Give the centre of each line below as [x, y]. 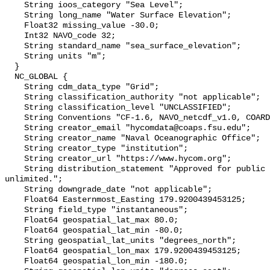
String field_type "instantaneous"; [14, 210]
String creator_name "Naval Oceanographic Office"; [14, 139]
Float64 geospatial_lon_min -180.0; [14, 262]
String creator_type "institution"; [14, 149]
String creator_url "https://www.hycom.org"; [14, 159]
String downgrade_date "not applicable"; [14, 190]
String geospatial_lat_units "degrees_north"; [14, 241]
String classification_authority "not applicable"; [14, 98]
